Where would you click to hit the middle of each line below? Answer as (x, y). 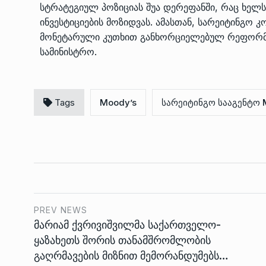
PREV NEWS (61, 210)
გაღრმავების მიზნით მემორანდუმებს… (131, 256)
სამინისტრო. (68, 52)
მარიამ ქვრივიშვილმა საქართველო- (127, 225)
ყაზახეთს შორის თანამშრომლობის (122, 240)
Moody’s (118, 102)
